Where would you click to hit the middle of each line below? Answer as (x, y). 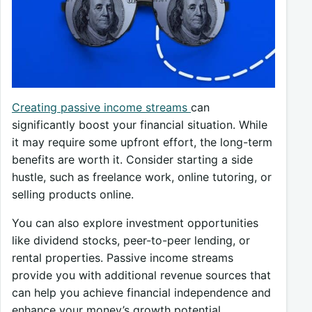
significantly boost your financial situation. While (140, 124)
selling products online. (73, 194)
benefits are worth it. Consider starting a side (132, 159)
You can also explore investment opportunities (135, 223)
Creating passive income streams (101, 107)
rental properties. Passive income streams (123, 257)
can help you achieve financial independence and (141, 292)
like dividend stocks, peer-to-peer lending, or (131, 240)
